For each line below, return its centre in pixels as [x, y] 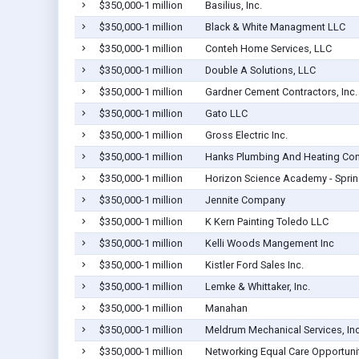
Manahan [226, 309]
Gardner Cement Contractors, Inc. [281, 92]
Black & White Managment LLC [275, 27]
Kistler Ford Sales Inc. [254, 265]
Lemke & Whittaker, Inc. [257, 287]
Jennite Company [245, 200]
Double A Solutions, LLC [260, 71]
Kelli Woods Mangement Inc [269, 244]
